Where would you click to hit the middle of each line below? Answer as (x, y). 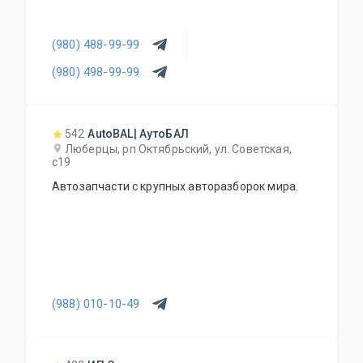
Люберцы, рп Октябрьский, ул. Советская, (178, 149)
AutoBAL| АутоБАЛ (138, 134)
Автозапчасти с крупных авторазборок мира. (175, 186)
